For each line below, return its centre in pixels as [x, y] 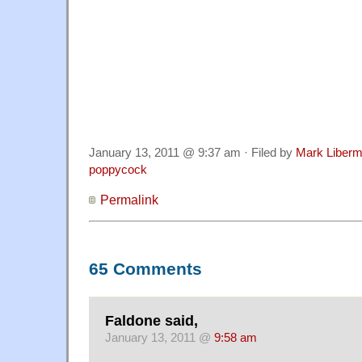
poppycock [118, 170]
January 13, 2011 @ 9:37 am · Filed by [192, 153]
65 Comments [145, 269]
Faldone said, [152, 320]
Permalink [129, 200]
